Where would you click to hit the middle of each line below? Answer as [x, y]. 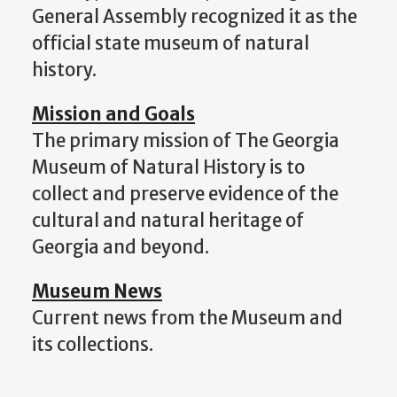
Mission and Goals [113, 115]
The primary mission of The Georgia [186, 141]
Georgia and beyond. [121, 248]
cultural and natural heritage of [168, 221]
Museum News [97, 292]
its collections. [93, 345]
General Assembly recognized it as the [195, 16]
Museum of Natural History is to [168, 168]
